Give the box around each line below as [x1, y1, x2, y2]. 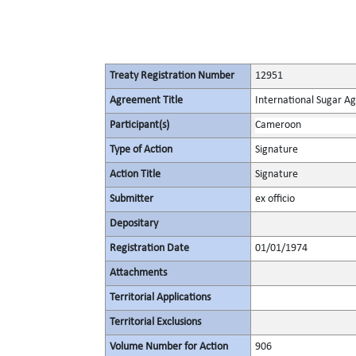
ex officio [255, 193, 295, 205]
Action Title [110, 168, 161, 180]
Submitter [110, 193, 153, 205]
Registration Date [110, 242, 189, 254]
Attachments [110, 267, 167, 279]
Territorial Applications [110, 292, 211, 304]
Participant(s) [110, 119, 169, 131]
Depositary [110, 218, 158, 230]
